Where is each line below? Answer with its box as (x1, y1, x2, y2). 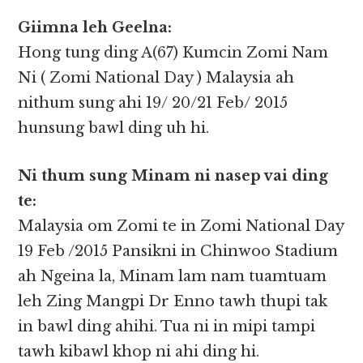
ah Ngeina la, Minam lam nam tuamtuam (18, 267, 327, 286)
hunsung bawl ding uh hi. (18, 119, 210, 138)
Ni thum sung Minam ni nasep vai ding (18, 167, 329, 186)
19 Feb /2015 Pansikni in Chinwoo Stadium (18, 242, 339, 261)
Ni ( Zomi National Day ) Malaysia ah (18, 69, 295, 88)
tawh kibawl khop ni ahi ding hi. (18, 343, 260, 361)
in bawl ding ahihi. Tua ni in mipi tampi (18, 318, 316, 336)
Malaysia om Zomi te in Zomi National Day (18, 217, 344, 236)
